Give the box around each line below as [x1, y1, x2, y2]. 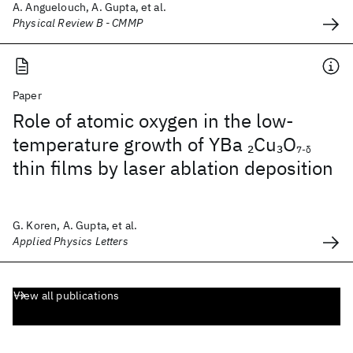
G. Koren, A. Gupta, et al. [13, 218, 138, 232]
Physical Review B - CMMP [13, 16, 143, 30]
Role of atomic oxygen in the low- [13, 108, 294, 133]
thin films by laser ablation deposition [13, 155, 333, 180]
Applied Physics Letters [13, 234, 128, 248]
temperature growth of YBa [13, 132, 247, 157]
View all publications [13, 288, 120, 303]
